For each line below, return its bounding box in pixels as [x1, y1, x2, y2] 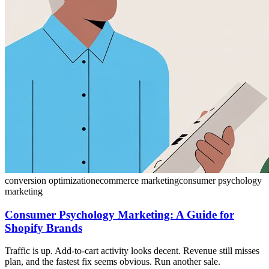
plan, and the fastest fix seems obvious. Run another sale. [5, 256, 220, 267]
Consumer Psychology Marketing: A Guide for [5, 208, 234, 221]
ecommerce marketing [95, 175, 179, 186]
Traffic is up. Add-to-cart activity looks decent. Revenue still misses [5, 246, 259, 256]
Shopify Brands [5, 221, 82, 234]
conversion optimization [5, 175, 95, 186]
